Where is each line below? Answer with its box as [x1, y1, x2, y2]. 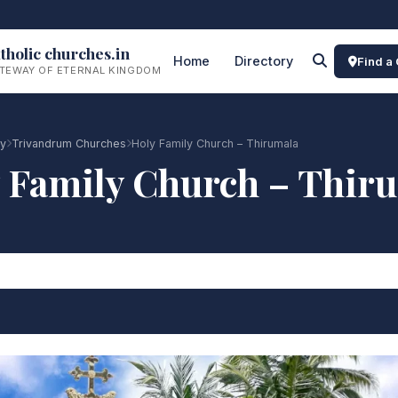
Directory [235, 53, 294, 68]
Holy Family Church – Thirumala [131, 137, 298, 150]
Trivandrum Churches [11, 137, 126, 150]
